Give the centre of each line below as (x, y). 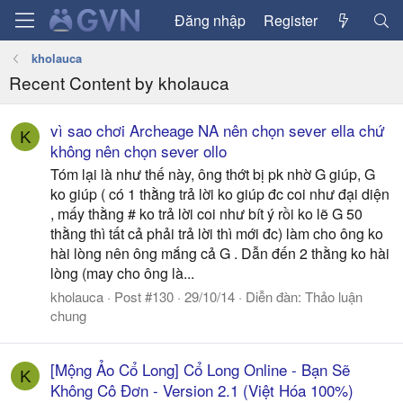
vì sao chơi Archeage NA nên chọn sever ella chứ (217, 130)
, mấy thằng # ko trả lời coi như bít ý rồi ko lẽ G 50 (206, 214)
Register (290, 20)
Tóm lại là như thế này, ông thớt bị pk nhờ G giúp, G (213, 175)
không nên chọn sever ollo (139, 151)
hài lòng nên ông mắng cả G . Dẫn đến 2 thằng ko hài (220, 254)
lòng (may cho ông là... (122, 273)
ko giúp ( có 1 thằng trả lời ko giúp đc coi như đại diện (220, 194)
